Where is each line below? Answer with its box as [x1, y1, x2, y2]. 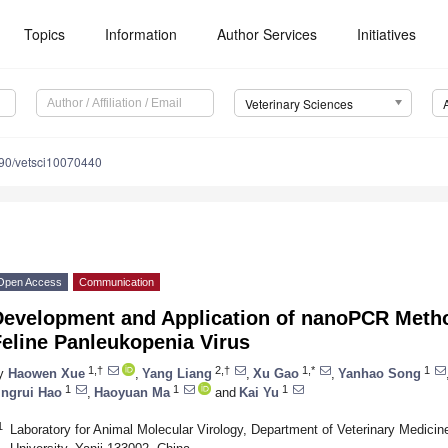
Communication [79, 276, 154, 289]
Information [105, 24, 178, 44]
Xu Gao [253, 365, 299, 381]
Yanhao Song [338, 365, 421, 381]
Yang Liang [142, 365, 212, 381]
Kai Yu [239, 384, 279, 400]
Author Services [217, 24, 318, 44]
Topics [24, 24, 66, 44]
